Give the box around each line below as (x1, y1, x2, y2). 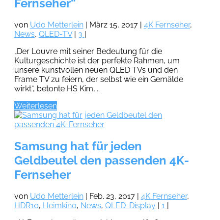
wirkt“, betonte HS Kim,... (14, 84, 100, 93)
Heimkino (42, 200, 77, 210)
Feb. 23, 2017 (89, 191, 135, 201)
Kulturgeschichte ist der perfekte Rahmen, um (14, 56, 180, 65)
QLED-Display (105, 200, 156, 210)
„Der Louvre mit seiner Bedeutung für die (14, 47, 162, 56)
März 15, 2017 (89, 20, 138, 29)
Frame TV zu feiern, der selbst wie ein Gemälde (14, 75, 183, 84)
